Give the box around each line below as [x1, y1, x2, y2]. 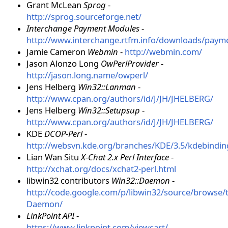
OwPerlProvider [101, 58, 159, 70]
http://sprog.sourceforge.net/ [26, 11, 141, 23]
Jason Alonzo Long [26, 58, 101, 70]
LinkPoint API [26, 210, 74, 222]
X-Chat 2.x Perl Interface [81, 151, 169, 163]
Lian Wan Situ [26, 151, 81, 163]
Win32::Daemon [111, 175, 170, 187]
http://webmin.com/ [125, 46, 202, 58]
